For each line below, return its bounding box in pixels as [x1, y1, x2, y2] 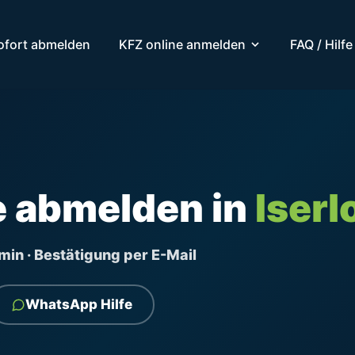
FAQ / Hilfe [289, 36, 353, 52]
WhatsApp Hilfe [25, 296, 132, 312]
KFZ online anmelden [118, 36, 246, 52]
